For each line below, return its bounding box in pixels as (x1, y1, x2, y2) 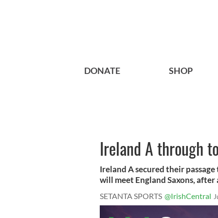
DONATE (84, 65, 120, 76)
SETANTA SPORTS (100, 191, 162, 201)
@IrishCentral (164, 191, 211, 201)
